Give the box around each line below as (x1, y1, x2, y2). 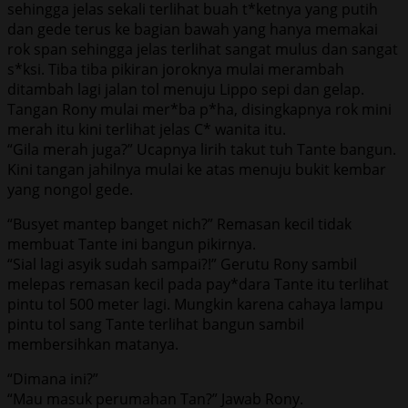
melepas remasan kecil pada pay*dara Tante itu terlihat (7, 273, 389, 294)
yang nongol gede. (7, 178, 133, 199)
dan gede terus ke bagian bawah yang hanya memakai (7, 18, 378, 39)
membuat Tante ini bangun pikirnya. (7, 233, 256, 254)
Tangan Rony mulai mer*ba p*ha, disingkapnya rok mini (7, 98, 392, 119)
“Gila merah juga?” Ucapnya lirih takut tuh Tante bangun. (7, 138, 396, 159)
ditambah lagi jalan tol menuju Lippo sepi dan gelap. (7, 78, 364, 99)
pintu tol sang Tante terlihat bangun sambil (7, 313, 304, 334)
